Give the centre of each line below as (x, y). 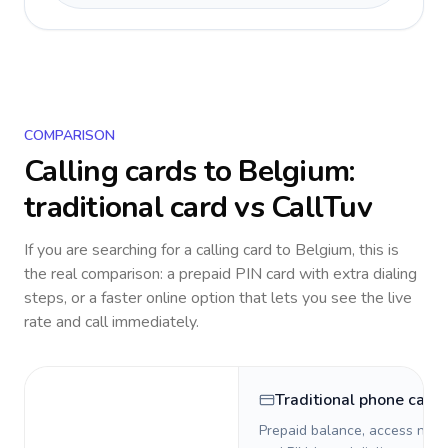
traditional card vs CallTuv (198, 207)
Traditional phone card (358, 400)
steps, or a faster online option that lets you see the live (218, 298)
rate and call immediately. (111, 322)
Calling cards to (131, 171)
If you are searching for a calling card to (159, 250)
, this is (375, 250)
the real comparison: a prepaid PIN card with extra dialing (220, 274)
